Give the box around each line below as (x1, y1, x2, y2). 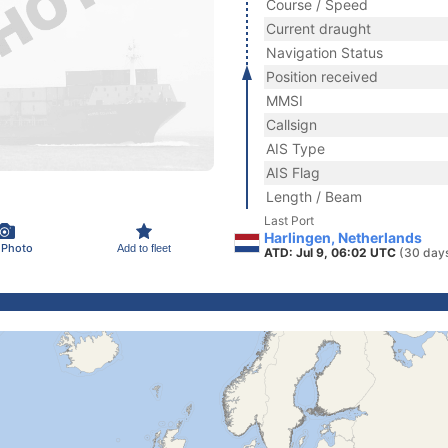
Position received (266, 68, 378, 85)
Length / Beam (266, 188, 362, 205)
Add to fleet (117, 241, 171, 254)
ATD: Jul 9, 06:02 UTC (264, 245, 399, 260)
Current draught (266, 20, 371, 37)
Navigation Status (266, 44, 383, 61)
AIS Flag (266, 164, 320, 181)
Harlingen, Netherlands (264, 229, 422, 246)
